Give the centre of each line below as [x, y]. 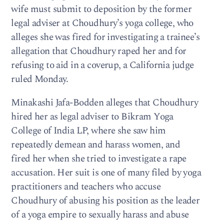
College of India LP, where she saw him [88, 131]
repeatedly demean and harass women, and [95, 145]
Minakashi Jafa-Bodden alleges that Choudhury [105, 103]
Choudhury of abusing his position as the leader [105, 201]
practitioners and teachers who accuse [86, 187]
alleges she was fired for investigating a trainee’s [105, 37]
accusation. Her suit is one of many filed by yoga [106, 173]
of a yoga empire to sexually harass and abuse [100, 215]
